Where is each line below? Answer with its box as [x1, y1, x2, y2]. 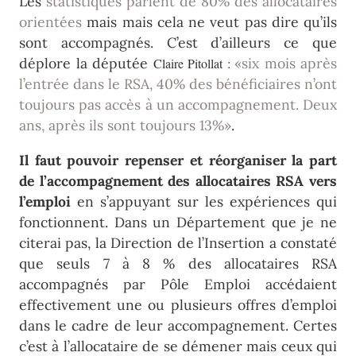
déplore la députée [19, 54, 153, 73]
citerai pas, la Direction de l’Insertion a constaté [19, 233, 337, 252]
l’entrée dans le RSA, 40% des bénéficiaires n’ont [19, 75, 337, 94]
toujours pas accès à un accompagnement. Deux [19, 95, 337, 114]
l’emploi [19, 192, 71, 211]
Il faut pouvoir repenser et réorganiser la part [19, 150, 337, 169]
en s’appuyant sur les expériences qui [71, 192, 337, 211]
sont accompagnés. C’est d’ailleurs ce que [19, 33, 337, 52]
